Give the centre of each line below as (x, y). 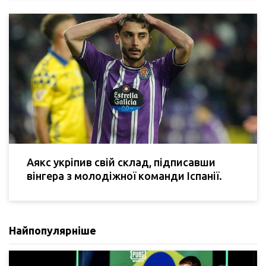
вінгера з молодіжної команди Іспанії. (124, 176)
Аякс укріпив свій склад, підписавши (121, 162)
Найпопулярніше (53, 231)
